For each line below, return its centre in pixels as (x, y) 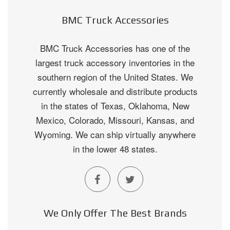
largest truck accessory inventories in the (115, 62)
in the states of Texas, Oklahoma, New (115, 106)
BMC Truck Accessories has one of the (115, 48)
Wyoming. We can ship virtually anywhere (115, 134)
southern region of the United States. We (115, 77)
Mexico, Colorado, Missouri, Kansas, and (115, 120)
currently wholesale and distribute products (115, 91)
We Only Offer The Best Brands (115, 213)
